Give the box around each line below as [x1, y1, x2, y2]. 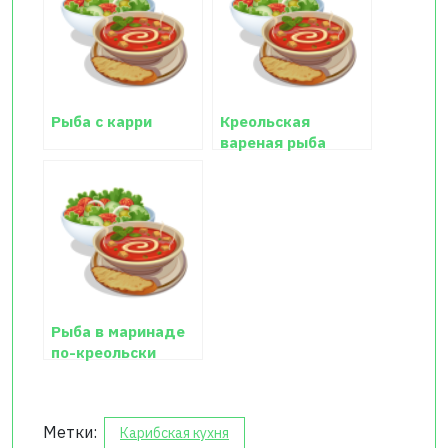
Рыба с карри [51, 111, 152, 132]
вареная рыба [220, 132, 326, 153]
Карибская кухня [120, 424, 229, 443]
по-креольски [51, 342, 156, 363]
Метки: [43, 422, 101, 443]
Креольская [220, 111, 310, 132]
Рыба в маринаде [51, 321, 185, 342]
